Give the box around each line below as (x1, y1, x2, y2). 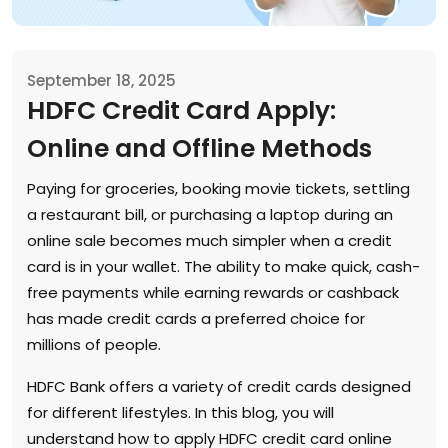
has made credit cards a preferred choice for (27, 307, 365, 329)
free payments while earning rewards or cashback (27, 281, 399, 303)
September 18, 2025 (27, 69, 176, 91)
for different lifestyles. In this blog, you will (27, 401, 334, 423)
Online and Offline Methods (27, 130, 372, 166)
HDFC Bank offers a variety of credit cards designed (27, 375, 411, 397)
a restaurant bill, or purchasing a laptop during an (27, 203, 393, 225)
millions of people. (27, 333, 161, 355)
